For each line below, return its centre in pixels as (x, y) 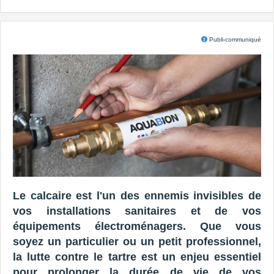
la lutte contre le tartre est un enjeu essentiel (137, 257)
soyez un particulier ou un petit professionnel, (137, 241)
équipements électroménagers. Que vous (137, 226)
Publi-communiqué (234, 39)
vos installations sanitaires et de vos (137, 211)
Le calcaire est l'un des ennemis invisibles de (137, 195)
